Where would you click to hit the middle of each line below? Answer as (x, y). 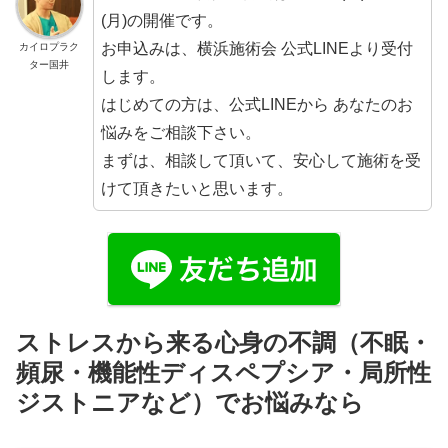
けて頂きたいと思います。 (196, 189)
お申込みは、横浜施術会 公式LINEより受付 (256, 49)
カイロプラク (49, 46)
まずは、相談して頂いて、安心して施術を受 (260, 161)
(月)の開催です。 (161, 21)
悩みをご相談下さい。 (180, 133)
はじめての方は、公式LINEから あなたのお (256, 105)
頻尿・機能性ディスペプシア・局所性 (223, 372)
